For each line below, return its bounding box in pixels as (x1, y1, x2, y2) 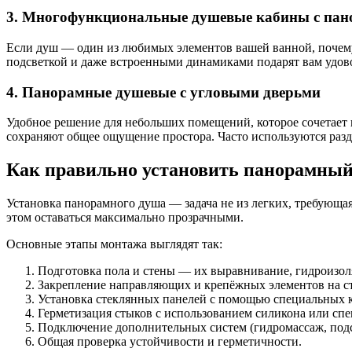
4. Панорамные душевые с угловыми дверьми (6, 83, 321, 101)
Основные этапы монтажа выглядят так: (6, 237, 222, 251)
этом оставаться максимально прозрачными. (6, 211, 244, 225)
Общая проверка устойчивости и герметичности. (38, 335, 302, 349)
